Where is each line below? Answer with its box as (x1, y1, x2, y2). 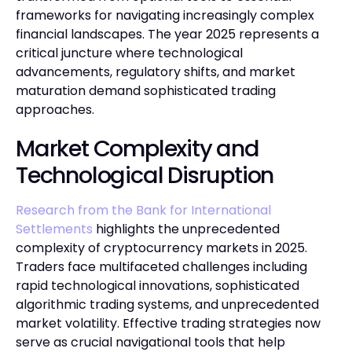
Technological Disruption (16, 159, 274, 191)
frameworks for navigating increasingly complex (16, 5, 314, 24)
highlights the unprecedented (93, 219, 280, 238)
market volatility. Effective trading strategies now (16, 313, 321, 332)
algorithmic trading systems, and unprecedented (16, 295, 319, 313)
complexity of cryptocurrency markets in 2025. (16, 238, 307, 257)
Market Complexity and (16, 132, 259, 164)
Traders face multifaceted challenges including (16, 257, 307, 276)
